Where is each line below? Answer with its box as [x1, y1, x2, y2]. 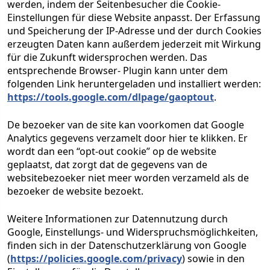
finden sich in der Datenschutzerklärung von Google [7, 239, 246, 252]
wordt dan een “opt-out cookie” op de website [7, 145, 216, 158]
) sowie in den [182, 252, 245, 265]
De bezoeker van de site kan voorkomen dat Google [7, 118, 244, 131]
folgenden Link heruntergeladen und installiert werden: [7, 77, 261, 90]
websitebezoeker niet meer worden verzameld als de [7, 171, 249, 184]
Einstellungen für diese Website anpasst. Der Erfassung [7, 11, 260, 24]
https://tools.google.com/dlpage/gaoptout [7, 90, 214, 104]
